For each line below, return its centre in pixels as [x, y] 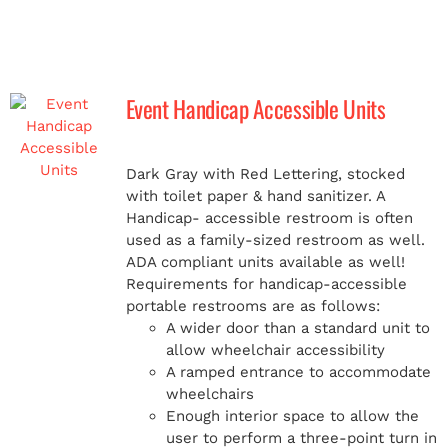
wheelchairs [209, 394]
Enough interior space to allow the [292, 416]
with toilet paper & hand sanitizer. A [255, 196]
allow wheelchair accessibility [275, 350]
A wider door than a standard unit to [297, 328]
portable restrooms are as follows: [252, 306]
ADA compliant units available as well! [265, 262]
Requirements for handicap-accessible [266, 284]
